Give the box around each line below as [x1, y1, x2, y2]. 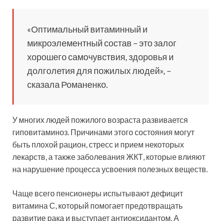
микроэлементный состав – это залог [27, 37, 177, 48]
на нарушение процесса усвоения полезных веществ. [12, 164, 208, 174]
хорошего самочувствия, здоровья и [27, 51, 174, 62]
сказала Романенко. [27, 78, 108, 90]
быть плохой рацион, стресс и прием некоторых [12, 139, 184, 149]
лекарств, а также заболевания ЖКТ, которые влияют [12, 151, 205, 161]
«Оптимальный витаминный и [27, 23, 147, 35]
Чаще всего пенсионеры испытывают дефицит [12, 188, 183, 198]
